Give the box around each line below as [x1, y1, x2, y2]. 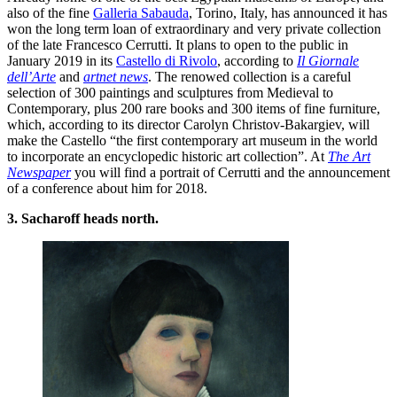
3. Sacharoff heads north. [7, 210, 159, 226]
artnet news [83, 68, 148, 84]
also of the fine [7, 4, 93, 20]
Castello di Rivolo [116, 52, 217, 68]
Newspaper [7, 164, 71, 180]
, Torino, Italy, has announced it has [189, 4, 387, 20]
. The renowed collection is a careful [148, 68, 351, 84]
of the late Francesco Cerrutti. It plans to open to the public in [7, 36, 348, 52]
